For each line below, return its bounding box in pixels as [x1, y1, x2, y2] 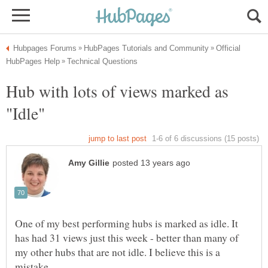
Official [216, 44, 240, 53]
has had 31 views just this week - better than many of [15, 230, 239, 245]
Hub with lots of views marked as [6, 80, 229, 102]
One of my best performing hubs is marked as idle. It [15, 216, 238, 231]
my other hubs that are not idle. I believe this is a [15, 245, 220, 260]
